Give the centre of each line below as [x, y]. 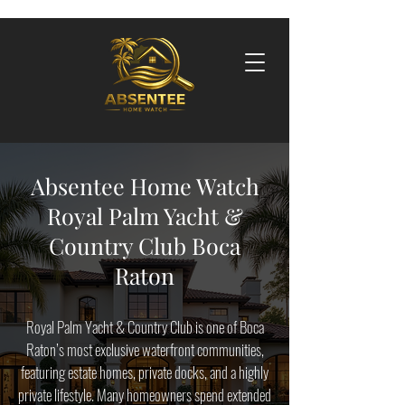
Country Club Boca [145, 245]
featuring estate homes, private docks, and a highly [145, 372]
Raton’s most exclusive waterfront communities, [145, 349]
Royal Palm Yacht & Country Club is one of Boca [145, 327]
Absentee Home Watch [145, 186]
